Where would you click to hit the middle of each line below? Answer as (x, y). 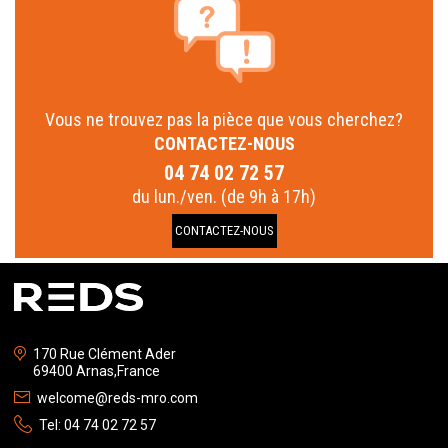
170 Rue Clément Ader (104, 354)
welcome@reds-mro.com (117, 398)
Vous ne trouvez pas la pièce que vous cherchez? (224, 119)
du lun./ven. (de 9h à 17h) (224, 196)
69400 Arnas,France (96, 371)
